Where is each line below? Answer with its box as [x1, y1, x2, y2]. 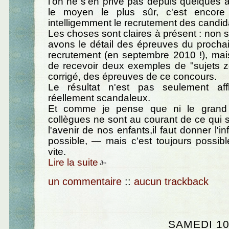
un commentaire [48, 175, 122, 187]
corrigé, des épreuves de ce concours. [48, 71, 217, 82]
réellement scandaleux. [48, 93, 150, 104]
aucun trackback [133, 175, 209, 187]
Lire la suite [48, 157, 98, 168]
